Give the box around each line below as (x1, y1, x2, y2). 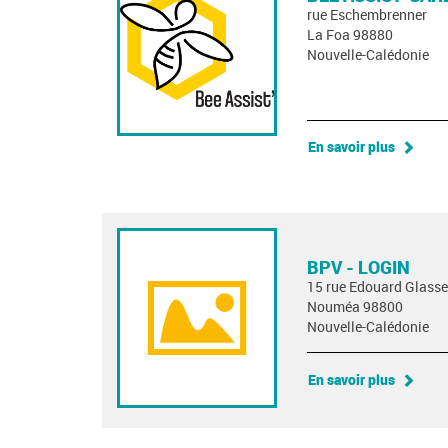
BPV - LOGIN (307, 255, 410, 280)
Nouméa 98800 (307, 297, 403, 317)
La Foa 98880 (307, 25, 393, 44)
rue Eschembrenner (307, 5, 427, 24)
